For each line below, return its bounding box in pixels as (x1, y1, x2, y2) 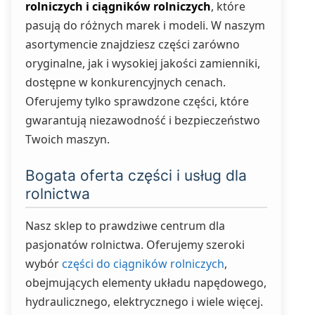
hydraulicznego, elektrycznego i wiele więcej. (25, 294, 263, 309)
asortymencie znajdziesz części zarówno (25, 37, 240, 52)
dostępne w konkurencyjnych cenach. (25, 75, 226, 90)
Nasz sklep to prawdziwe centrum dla (25, 218, 225, 233)
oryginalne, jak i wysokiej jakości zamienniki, (25, 56, 260, 71)
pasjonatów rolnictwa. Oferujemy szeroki (25, 237, 245, 252)
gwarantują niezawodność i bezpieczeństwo (25, 112, 260, 128)
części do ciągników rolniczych (62, 256, 224, 271)
